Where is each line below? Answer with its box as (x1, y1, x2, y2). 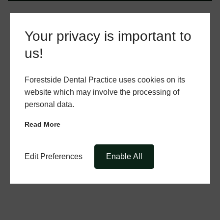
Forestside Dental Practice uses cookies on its (25, 76, 185, 84)
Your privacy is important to (25, 28, 192, 44)
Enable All (106, 152, 142, 161)
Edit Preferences (25, 152, 82, 161)
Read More (25, 120, 60, 128)
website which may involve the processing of (25, 88, 179, 96)
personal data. (25, 100, 74, 109)
